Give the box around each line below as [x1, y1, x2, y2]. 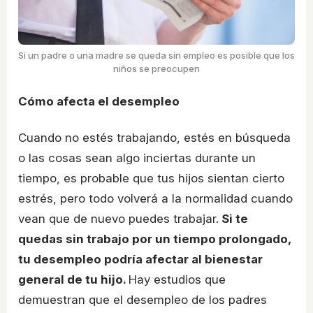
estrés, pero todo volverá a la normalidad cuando [18, 191, 293, 205]
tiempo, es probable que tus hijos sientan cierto [18, 170, 284, 185]
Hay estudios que [129, 272, 226, 286]
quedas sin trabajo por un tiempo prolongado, [18, 231, 291, 246]
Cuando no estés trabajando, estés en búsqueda [18, 130, 291, 145]
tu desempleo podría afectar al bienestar [18, 252, 263, 266]
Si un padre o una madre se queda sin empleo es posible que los [18, 50, 295, 61]
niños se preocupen [113, 63, 200, 75]
